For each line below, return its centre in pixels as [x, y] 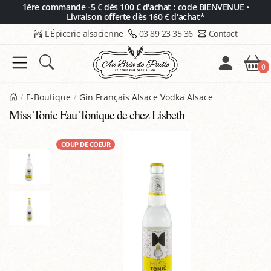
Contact [223, 34]
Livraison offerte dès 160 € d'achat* [135, 17]
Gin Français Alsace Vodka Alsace [146, 97]
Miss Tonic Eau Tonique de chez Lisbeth [97, 115]
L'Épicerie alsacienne [84, 34]
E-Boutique [48, 97]
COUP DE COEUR [86, 145]
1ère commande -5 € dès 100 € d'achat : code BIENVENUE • [135, 7]
